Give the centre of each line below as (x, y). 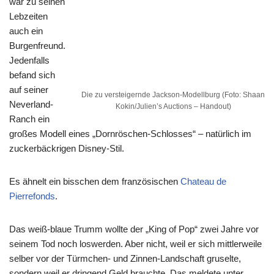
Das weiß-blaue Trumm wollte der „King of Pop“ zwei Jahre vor (134, 229)
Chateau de (203, 182)
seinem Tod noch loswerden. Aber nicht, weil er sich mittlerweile (135, 244)
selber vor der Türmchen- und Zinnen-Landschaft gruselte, (125, 259)
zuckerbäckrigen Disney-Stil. (67, 149)
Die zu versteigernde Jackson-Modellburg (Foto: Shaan (173, 95)
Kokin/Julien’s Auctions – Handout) (173, 107)
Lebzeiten (28, 17)
